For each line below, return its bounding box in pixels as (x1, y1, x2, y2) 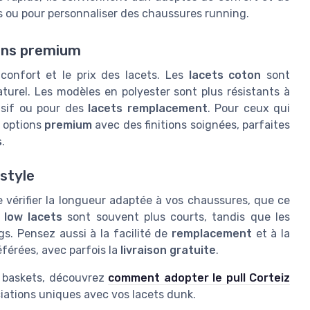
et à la (251, 226, 290, 240)
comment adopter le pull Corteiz (108, 271, 291, 284)
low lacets (3, 210, 62, 224)
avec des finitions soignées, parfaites (92, 118, 290, 132)
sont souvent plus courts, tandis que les (62, 210, 291, 224)
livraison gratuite (120, 243, 216, 257)
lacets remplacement (88, 102, 208, 116)
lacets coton (188, 69, 262, 82)
